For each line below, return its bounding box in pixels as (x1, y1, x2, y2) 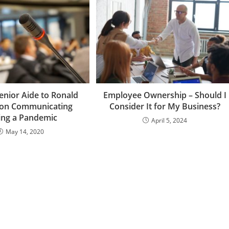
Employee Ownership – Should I (103, 89, 226, 101)
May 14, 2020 (6, 127, 44, 136)
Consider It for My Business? (109, 101, 220, 112)
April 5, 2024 (151, 116, 187, 125)
